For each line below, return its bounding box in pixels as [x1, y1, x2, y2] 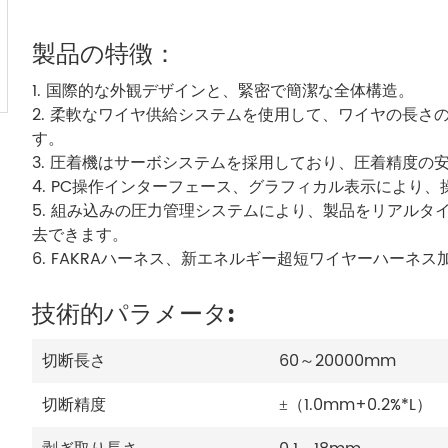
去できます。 [32, 221, 128, 248]
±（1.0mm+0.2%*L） [279, 391, 432, 418]
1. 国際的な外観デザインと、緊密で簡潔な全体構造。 [32, 77, 414, 104]
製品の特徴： [32, 42, 177, 67]
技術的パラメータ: [32, 302, 234, 327]
